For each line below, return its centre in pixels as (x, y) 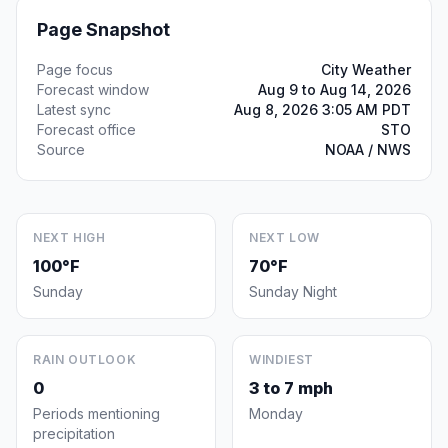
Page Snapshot (103, 29)
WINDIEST (281, 359)
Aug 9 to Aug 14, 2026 (334, 89)
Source (61, 149)
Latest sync (74, 109)
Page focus (75, 69)
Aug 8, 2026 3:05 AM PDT (322, 109)
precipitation (74, 433)
